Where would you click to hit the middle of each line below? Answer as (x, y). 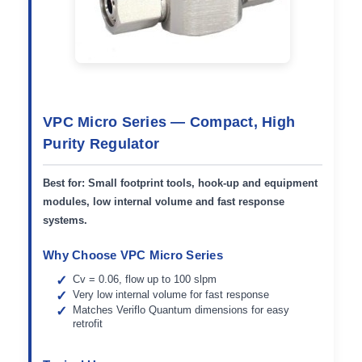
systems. (65, 220)
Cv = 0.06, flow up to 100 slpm (145, 279)
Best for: (64, 183)
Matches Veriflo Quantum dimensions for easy (181, 309)
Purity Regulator (101, 144)
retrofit (88, 323)
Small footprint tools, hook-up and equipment (201, 183)
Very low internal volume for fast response (171, 294)
